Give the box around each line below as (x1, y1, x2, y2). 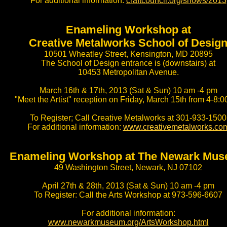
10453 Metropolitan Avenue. (78, 68, 179, 77)
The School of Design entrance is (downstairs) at (41, 59, 215, 67)
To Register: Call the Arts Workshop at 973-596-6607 (34, 191, 222, 199)
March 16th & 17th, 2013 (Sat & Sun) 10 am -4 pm (39, 86, 217, 95)
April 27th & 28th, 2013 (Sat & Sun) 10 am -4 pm (42, 181, 214, 190)
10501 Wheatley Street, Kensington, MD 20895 (44, 50, 213, 58)
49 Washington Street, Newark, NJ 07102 (54, 163, 202, 172)
